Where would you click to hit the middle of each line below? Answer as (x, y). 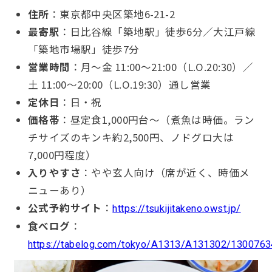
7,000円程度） (62, 155)
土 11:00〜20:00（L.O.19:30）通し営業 (119, 84)
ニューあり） (59, 190)
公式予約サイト (65, 207)
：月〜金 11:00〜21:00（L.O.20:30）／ (162, 66)
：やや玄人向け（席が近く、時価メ (165, 172)
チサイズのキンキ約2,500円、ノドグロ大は (131, 137)
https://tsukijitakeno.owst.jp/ (177, 208)
